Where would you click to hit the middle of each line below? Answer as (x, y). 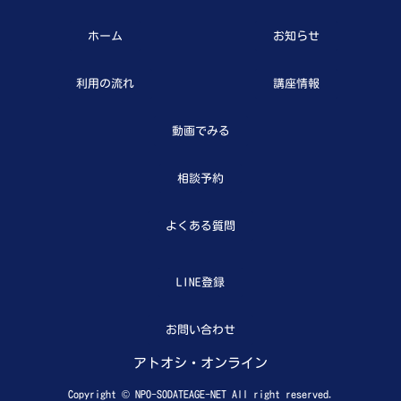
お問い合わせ (200, 329)
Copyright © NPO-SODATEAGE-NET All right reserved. (200, 393)
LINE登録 (200, 282)
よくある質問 (200, 226)
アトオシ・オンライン (200, 363)
